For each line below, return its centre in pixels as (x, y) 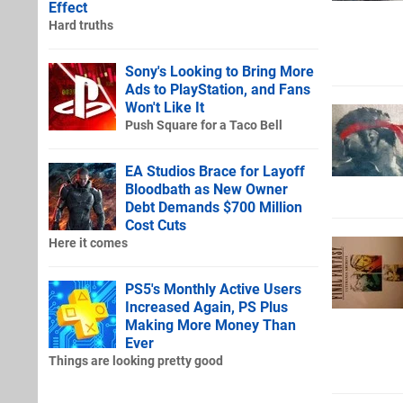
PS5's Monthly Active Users (213, 289)
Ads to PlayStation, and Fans (218, 89)
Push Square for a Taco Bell (204, 125)
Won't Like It (165, 107)
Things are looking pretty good (136, 361)
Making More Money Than (210, 325)
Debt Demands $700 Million (214, 207)
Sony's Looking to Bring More (219, 71)
